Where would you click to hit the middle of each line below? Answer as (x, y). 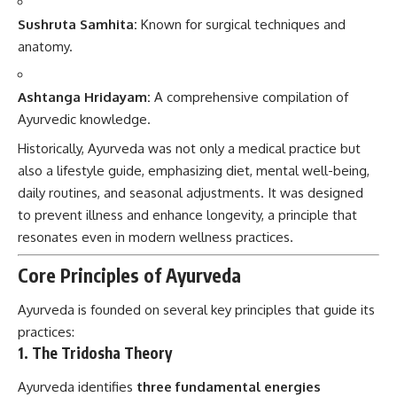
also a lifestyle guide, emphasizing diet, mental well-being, (194, 170)
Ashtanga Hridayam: (84, 97)
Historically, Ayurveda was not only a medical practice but (189, 148)
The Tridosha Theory (102, 353)
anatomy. (45, 46)
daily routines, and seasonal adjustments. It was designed (191, 192)
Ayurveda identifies (77, 386)
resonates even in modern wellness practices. (156, 237)
